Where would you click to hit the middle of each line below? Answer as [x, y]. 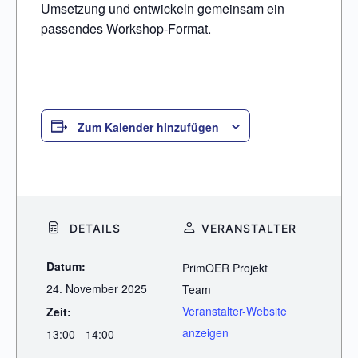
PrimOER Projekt [225, 268]
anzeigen [205, 333]
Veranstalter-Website [234, 311]
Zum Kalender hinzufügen [148, 127]
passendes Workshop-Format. [126, 29]
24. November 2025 [97, 289]
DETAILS [93, 229]
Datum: [66, 267]
